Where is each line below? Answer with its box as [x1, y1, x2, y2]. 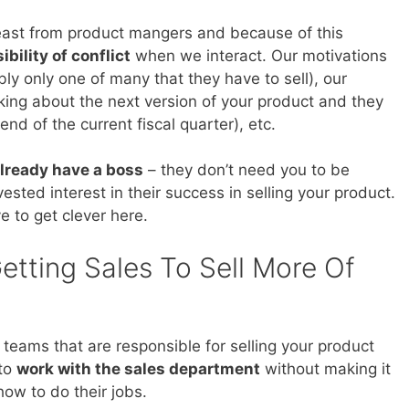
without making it [260, 359, 391, 378]
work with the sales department [16, 359, 260, 378]
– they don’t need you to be [143, 161, 350, 180]
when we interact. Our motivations [131, 46, 387, 65]
